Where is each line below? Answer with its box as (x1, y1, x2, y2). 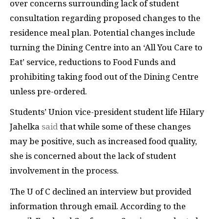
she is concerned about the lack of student (10, 151, 176, 161)
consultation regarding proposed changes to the (10, 13, 200, 23)
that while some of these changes (58, 122, 191, 131)
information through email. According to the (10, 201, 186, 211)
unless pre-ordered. (10, 86, 87, 96)
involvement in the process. (10, 166, 119, 175)
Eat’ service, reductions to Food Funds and (10, 57, 175, 67)
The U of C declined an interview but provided (10, 186, 191, 197)
